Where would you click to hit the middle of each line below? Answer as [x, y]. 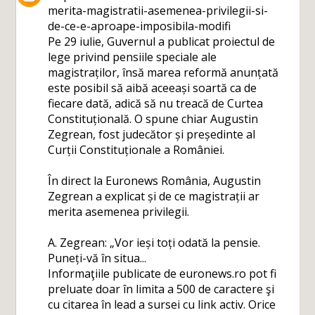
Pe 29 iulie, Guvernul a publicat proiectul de [162, 41]
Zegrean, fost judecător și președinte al [152, 134]
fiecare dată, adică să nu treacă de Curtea [156, 103]
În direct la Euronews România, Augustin [155, 181]
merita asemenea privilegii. [119, 212]
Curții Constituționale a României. [136, 150]
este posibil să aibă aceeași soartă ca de [153, 88]
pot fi [262, 274]
